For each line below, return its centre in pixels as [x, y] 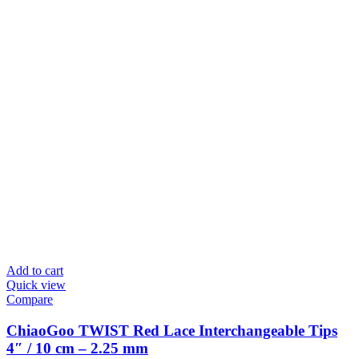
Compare [30, 300]
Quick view [36, 285]
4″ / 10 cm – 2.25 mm [77, 348]
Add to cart [35, 271]
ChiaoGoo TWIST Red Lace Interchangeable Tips [172, 330]
